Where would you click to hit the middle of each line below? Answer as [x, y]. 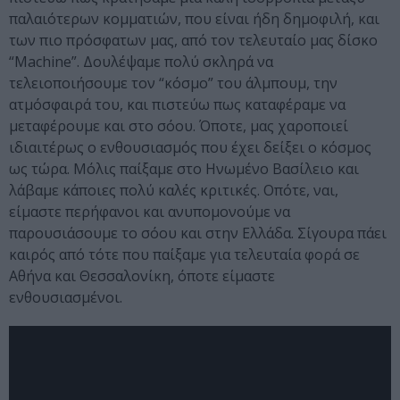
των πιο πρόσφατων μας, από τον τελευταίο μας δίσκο [193, 41]
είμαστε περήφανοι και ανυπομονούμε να [150, 212]
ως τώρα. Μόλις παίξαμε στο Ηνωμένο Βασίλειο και [184, 169]
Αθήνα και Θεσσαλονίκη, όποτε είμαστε [142, 276]
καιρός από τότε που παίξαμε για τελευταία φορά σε [184, 255]
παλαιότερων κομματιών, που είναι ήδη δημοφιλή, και [194, 19]
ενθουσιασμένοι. [66, 298]
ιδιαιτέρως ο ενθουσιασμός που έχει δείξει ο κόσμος [190, 148]
